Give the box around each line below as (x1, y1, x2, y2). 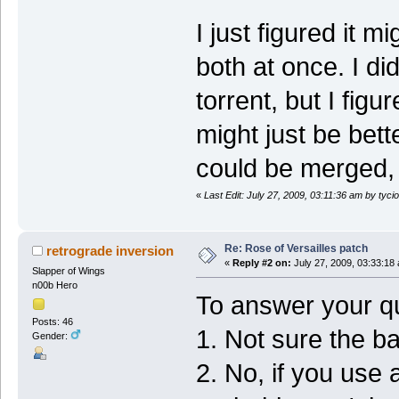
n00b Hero (31, 280, 77, 291)
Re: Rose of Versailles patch (224, 242, 368, 256)
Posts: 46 (31, 315, 73, 327)
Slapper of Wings (31, 265, 105, 277)
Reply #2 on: (232, 257, 291, 269)
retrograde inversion (46, 243, 175, 259)
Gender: (31, 330, 70, 341)
